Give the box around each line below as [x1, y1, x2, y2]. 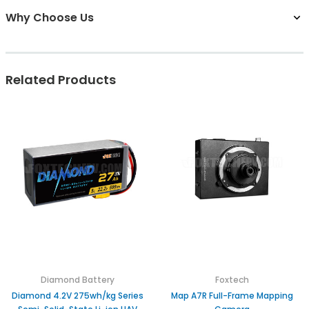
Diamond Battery [40, 274, 114, 286]
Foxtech [215, 274, 249, 286]
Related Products [6, 71, 116, 89]
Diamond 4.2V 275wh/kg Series [11, 290, 143, 302]
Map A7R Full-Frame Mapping [170, 290, 293, 302]
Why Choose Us [6, 10, 94, 26]
